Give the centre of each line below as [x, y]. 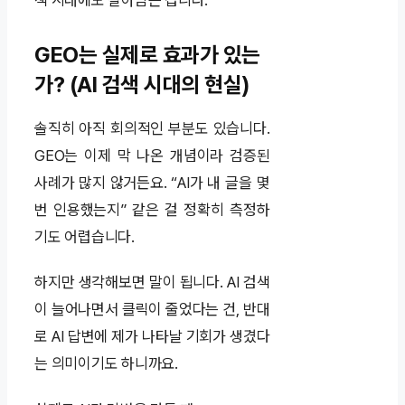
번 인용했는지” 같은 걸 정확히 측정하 [152, 210]
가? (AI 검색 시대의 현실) [142, 85]
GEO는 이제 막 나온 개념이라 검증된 [152, 156]
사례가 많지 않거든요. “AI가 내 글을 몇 [152, 183]
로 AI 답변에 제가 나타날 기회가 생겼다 [152, 337]
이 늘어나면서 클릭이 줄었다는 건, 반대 [152, 310]
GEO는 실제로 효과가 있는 [147, 55]
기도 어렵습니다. [85, 237]
